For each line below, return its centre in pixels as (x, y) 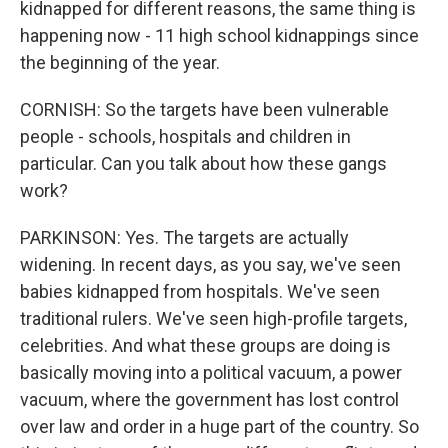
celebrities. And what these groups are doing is (205, 345)
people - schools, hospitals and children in (185, 136)
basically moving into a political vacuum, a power (211, 372)
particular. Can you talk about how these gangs (203, 163)
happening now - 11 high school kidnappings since (219, 35)
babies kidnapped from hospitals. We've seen (200, 291)
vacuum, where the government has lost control (209, 399)
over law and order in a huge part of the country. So (219, 426)
